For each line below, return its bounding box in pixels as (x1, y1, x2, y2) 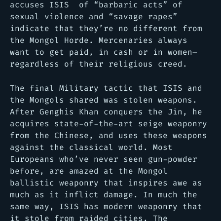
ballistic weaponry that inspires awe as (10, 177, 202, 188)
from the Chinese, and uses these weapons (10, 130, 207, 141)
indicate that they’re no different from (10, 23, 202, 34)
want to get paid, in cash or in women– (10, 46, 197, 57)
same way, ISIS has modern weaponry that (10, 201, 202, 212)
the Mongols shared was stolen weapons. (10, 94, 197, 105)
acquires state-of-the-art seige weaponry (10, 118, 207, 129)
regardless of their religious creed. (10, 58, 187, 69)
